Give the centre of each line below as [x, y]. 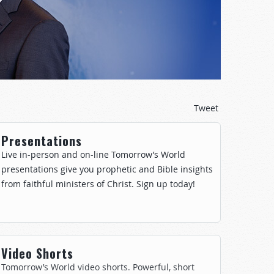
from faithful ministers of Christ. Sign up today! [98, 184]
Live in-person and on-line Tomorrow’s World [93, 154]
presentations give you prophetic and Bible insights [107, 169]
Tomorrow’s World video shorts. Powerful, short [98, 267]
